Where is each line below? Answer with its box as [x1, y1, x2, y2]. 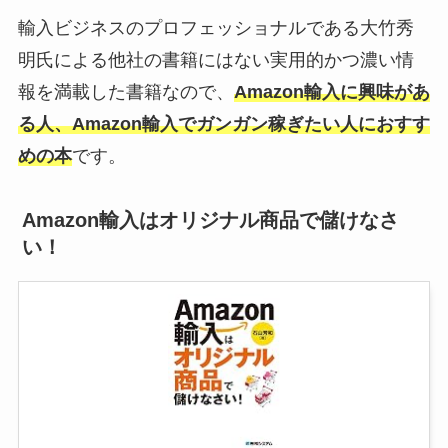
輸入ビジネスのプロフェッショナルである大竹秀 [17, 17, 414, 38]
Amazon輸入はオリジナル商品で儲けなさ [21, 209, 399, 232]
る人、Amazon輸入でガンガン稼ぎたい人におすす [17, 113, 430, 134]
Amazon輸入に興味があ [233, 81, 430, 102]
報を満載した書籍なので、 [17, 81, 234, 102]
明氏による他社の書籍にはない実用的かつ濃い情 [17, 49, 414, 70]
